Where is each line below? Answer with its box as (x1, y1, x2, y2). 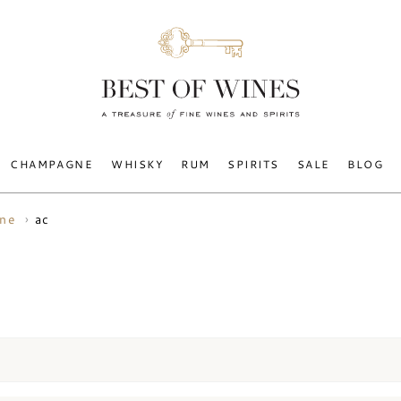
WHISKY (111, 157, 164, 171)
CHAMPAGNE (10, 157, 94, 171)
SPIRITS (227, 157, 279, 171)
